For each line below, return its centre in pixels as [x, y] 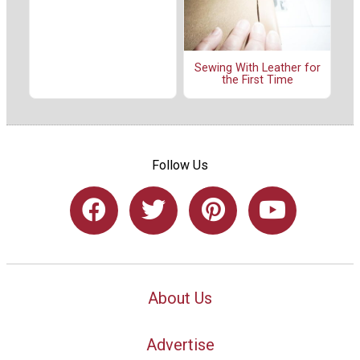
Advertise [180, 345]
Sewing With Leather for [257, 68]
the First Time [257, 80]
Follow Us [180, 165]
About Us [180, 298]
